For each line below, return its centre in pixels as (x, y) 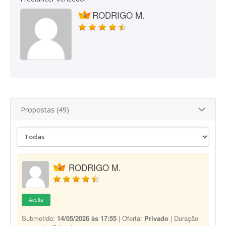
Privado (156, 218)
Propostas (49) (45, 110)
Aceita (36, 200)
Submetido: (39, 218)
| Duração (183, 218)
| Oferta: (130, 218)
